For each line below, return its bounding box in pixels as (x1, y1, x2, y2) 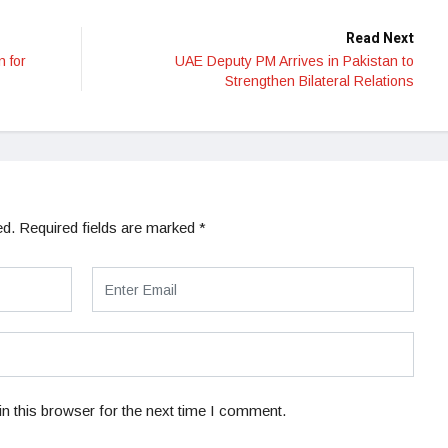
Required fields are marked (19, 219, 199, 237)
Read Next (346, 28, 414, 50)
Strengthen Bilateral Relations (225, 73, 414, 90)
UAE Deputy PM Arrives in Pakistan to (175, 53, 414, 70)
